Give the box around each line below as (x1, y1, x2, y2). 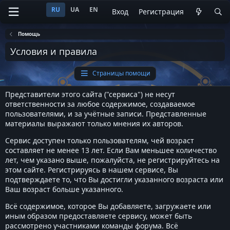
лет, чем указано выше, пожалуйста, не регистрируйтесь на (5, 155, 220, 165)
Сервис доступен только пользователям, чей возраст (5, 136, 194, 145)
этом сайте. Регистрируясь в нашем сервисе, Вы (5, 165, 178, 175)
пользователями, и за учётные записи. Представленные (5, 109, 206, 119)
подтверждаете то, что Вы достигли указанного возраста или (5, 175, 223, 184)
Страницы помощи (92, 69, 150, 78)
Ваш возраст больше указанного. (5, 184, 123, 194)
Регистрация (139, 7, 184, 16)
